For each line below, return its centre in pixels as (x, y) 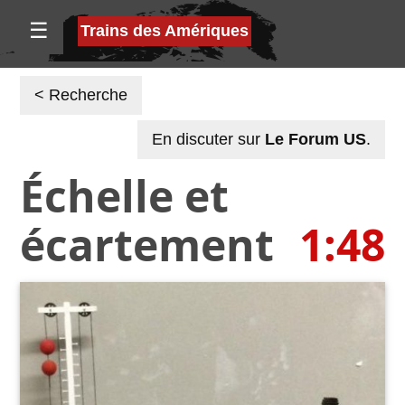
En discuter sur (208, 140)
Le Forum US (316, 140)
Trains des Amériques (165, 31)
